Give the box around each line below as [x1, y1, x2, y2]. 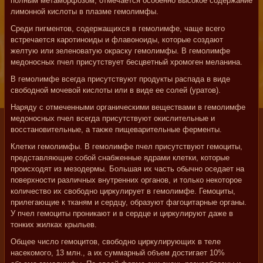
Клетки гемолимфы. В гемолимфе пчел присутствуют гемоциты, [11, 142, 242, 151]
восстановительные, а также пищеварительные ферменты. [11, 125, 222, 134]
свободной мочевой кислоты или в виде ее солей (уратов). [11, 86, 221, 95]
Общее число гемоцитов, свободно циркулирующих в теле [11, 237, 221, 246]
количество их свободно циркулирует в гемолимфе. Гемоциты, [11, 187, 235, 195]
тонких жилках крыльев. [11, 220, 97, 229]
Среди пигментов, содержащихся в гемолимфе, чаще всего [11, 24, 225, 33]
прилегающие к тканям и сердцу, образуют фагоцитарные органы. [11, 198, 247, 207]
